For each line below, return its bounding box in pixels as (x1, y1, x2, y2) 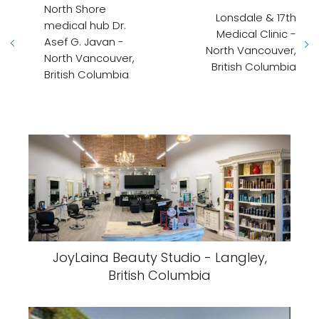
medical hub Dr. (44, 18, 126, 33)
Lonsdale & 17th (216, 9, 296, 25)
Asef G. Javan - (44, 34, 124, 50)
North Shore (44, 1, 106, 17)
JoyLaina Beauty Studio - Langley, (52, 249, 267, 267)
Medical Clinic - (216, 26, 296, 41)
